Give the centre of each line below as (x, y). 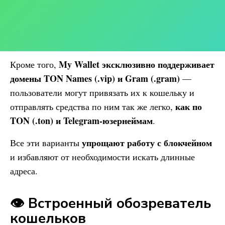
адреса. (24, 171)
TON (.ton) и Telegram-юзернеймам (81, 121)
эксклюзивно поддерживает (157, 64)
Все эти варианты (46, 143)
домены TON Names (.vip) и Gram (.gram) (95, 78)
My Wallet (79, 64)
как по (189, 106)
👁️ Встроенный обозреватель (110, 203)
